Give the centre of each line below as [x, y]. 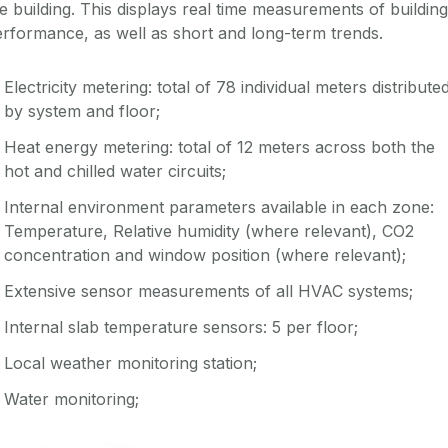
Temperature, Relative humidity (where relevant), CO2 [209, 230]
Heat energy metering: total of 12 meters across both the [219, 146]
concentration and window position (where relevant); [205, 254]
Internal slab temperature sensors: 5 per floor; [181, 326]
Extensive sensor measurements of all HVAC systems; [208, 290]
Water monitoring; [71, 398]
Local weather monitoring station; [130, 362]
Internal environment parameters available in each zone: [219, 206]
